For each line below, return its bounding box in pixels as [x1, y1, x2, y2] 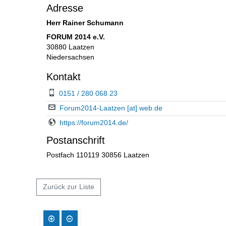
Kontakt [46, 71, 81, 82]
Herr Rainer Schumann [46, 19, 124, 27]
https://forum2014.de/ [60, 119, 128, 127]
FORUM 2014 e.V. [46, 33, 105, 41]
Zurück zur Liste [43, 183, 94, 191]
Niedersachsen [46, 53, 94, 61]
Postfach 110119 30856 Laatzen [46, 151, 149, 159]
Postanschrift [46, 134, 105, 146]
